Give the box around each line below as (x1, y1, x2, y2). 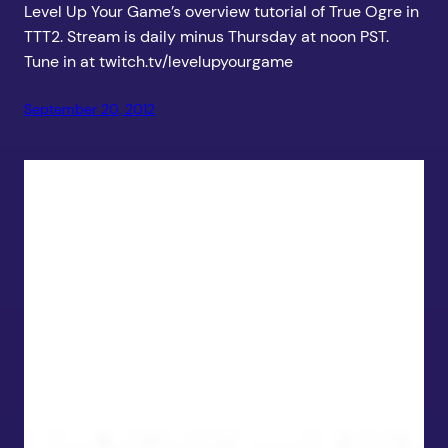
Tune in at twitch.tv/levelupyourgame (24, 51, 293, 73)
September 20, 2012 (24, 100, 155, 119)
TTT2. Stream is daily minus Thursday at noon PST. (24, 26, 389, 48)
